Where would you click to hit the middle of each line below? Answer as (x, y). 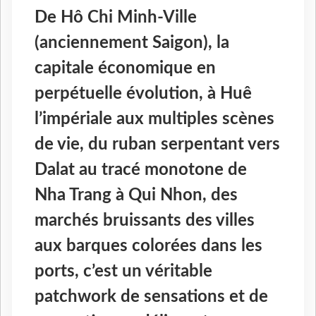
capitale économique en (125, 69)
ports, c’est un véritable (123, 272)
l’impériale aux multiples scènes (154, 120)
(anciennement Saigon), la (132, 43)
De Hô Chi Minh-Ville (116, 18)
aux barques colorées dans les (148, 247)
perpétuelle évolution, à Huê (143, 94)
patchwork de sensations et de (151, 297)
